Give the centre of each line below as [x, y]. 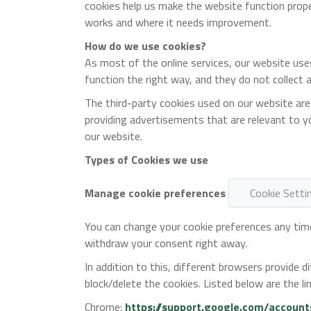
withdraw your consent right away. [166, 243]
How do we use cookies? [145, 46]
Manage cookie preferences [155, 193]
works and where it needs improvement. [178, 22]
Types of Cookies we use [146, 160]
